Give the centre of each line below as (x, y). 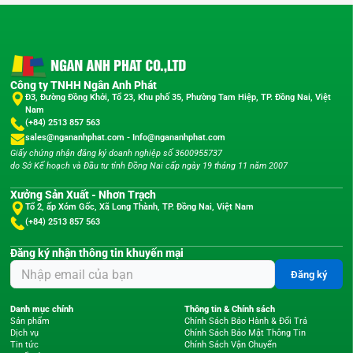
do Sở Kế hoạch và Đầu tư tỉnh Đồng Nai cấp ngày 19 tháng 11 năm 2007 (149, 165)
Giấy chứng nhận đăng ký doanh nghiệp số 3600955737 (116, 153)
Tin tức (24, 345)
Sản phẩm (30, 321)
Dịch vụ (24, 333)
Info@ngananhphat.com (178, 138)
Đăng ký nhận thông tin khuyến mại (97, 253)
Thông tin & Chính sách (229, 310)
